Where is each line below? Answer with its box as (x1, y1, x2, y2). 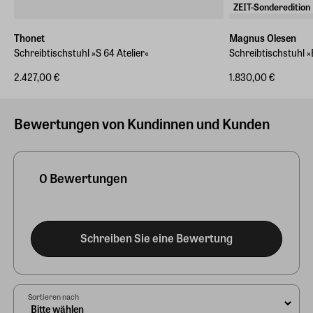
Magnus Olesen (229, 31, 296, 45)
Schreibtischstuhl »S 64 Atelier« (14, 45, 149, 60)
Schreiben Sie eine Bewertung (80, 229, 233, 246)
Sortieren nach (28, 291, 79, 303)
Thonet (14, 31, 45, 45)
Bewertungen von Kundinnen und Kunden (14, 113, 270, 134)
